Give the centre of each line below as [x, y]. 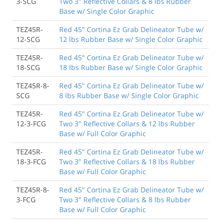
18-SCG [28, 67]
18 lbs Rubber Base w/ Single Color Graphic [131, 67]
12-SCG [28, 39]
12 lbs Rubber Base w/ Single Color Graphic [131, 39]
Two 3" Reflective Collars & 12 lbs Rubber [127, 123]
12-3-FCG [31, 123]
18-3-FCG [31, 161]
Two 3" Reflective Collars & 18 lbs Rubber [127, 161]
